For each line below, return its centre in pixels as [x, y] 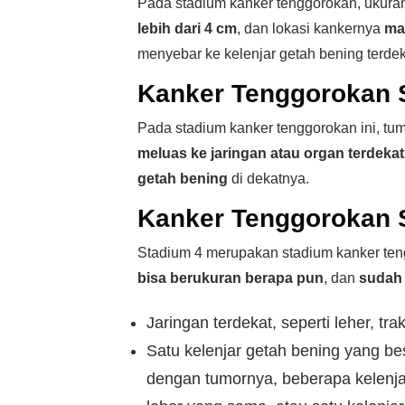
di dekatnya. [268, 179]
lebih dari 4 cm [187, 28]
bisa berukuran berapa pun [231, 278]
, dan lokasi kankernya [311, 28]
